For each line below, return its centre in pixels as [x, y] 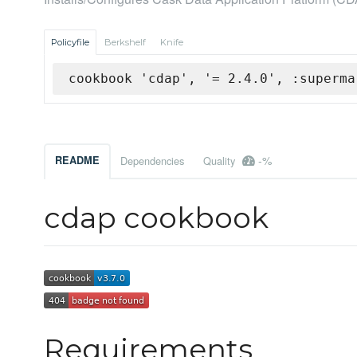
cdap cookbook [156, 218]
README [77, 161]
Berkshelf [125, 43]
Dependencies [152, 161]
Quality [221, 161]
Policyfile [70, 43]
